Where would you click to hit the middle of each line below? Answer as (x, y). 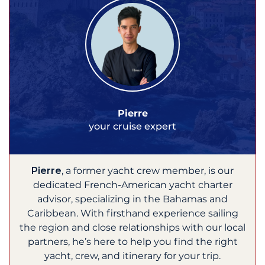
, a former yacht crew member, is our (148, 170)
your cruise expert (132, 126)
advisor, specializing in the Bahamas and (132, 199)
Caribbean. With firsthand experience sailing (132, 213)
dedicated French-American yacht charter (132, 185)
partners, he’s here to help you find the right (132, 241)
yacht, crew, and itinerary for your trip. (132, 256)
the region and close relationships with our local (132, 227)
